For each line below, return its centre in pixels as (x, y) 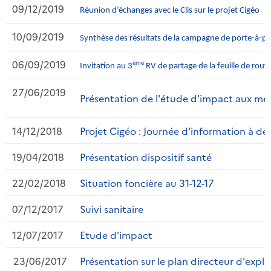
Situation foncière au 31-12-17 (147, 182)
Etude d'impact (116, 234)
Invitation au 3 (106, 66)
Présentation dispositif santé (146, 156)
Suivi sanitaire (112, 208)
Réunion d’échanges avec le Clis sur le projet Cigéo (170, 10)
